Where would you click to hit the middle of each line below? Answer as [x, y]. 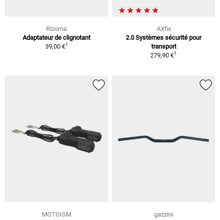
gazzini [164, 215]
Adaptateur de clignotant [56, 37]
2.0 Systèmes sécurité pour [164, 37]
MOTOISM [56, 215]
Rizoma [56, 28]
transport [164, 46]
